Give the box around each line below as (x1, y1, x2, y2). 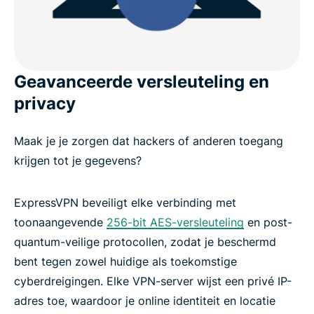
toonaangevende (14, 215, 107, 230)
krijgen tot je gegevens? (14, 153, 142, 168)
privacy (14, 93, 76, 114)
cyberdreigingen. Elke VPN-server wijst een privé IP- (14, 274, 292, 289)
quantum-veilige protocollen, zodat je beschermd (14, 235, 276, 250)
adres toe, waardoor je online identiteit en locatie (14, 294, 275, 308)
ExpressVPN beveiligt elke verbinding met (14, 196, 236, 210)
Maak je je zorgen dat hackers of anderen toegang (14, 134, 283, 149)
